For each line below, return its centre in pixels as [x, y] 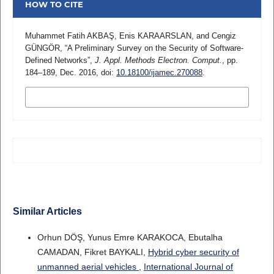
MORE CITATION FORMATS [90, 97]
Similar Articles [47, 212]
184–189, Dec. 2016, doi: [70, 72]
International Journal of [188, 267]
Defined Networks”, [60, 60]
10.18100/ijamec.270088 [159, 72]
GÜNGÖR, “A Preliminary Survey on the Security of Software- [134, 48]
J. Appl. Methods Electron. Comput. [158, 60]
